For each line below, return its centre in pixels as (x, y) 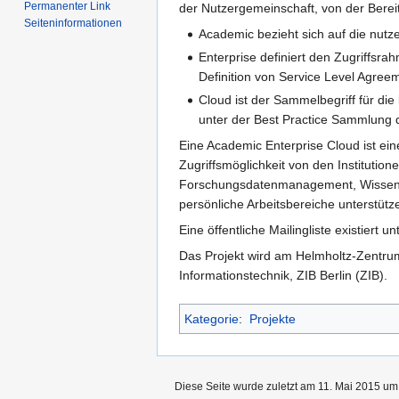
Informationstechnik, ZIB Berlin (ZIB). (283, 276)
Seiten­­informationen (73, 24)
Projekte (272, 319)
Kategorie (212, 319)
